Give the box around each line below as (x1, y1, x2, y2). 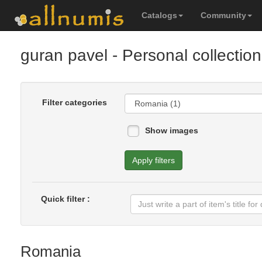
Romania (20, 243, 81, 260)
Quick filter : (41, 194, 90, 204)
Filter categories (42, 98, 107, 107)
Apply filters (132, 156, 175, 165)
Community (201, 11, 246, 20)
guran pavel (20, 46, 108, 64)
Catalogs (142, 11, 177, 20)
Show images (144, 126, 198, 135)
